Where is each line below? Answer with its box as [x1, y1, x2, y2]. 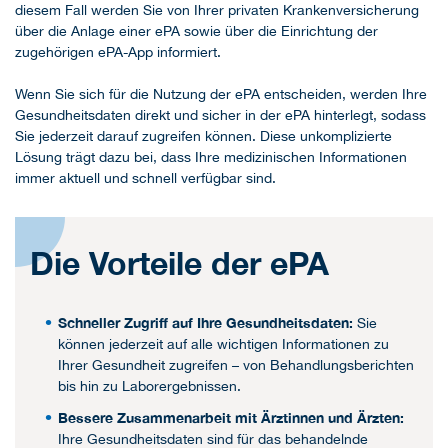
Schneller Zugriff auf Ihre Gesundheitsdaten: [58, 313, 353, 331]
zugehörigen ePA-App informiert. [15, 44, 221, 61]
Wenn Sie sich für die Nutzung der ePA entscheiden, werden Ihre [15, 86, 427, 103]
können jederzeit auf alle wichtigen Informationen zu [58, 335, 389, 352]
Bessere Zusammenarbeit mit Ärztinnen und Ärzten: [58, 409, 404, 427]
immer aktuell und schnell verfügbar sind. [15, 170, 276, 187]
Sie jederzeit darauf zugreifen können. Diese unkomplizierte [15, 128, 392, 145]
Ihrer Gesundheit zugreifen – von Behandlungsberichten [58, 356, 414, 373]
